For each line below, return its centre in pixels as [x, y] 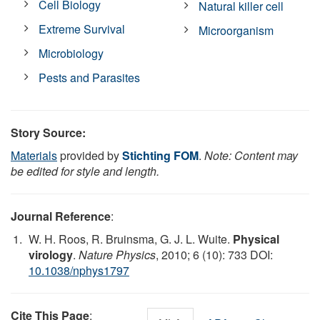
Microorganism [236, 30]
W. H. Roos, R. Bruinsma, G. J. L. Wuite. [131, 239]
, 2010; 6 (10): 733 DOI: [214, 254]
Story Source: [48, 132]
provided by [90, 155]
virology [51, 254]
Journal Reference [61, 216]
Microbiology [71, 53]
